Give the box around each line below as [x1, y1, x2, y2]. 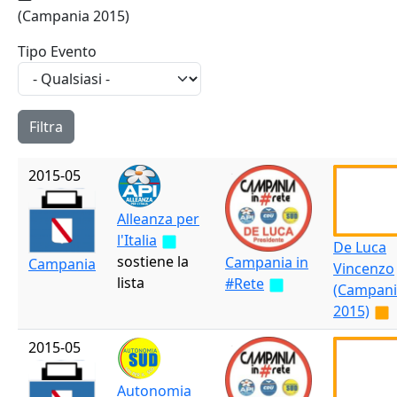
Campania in [225, 253, 308, 272]
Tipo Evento [18, 42, 97, 61]
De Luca [333, 237, 386, 257]
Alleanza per [117, 209, 199, 229]
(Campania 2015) [18, 6, 129, 26]
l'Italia [117, 230, 157, 250]
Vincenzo [333, 259, 394, 278]
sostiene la [117, 252, 189, 271]
